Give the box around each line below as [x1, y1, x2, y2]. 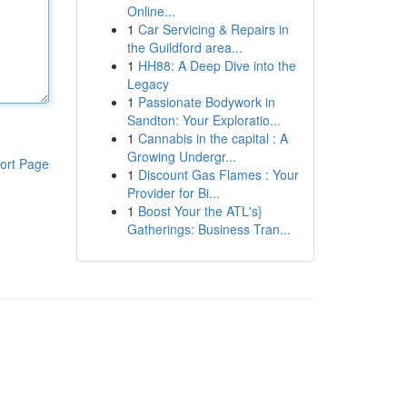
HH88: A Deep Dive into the [137, 56, 296, 74]
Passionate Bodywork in [137, 93, 275, 111]
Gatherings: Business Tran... [126, 220, 291, 238]
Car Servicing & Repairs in [137, 20, 289, 38]
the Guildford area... [126, 38, 243, 56]
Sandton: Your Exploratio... [126, 111, 281, 129]
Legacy [126, 74, 169, 93]
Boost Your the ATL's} [137, 202, 263, 220]
